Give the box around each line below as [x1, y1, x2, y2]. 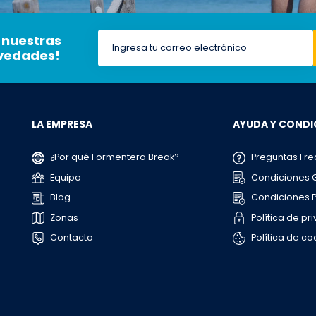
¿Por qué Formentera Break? [47, 151, 179, 164]
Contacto [47, 231, 93, 244]
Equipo [47, 171, 81, 183]
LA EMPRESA [31, 117, 92, 132]
